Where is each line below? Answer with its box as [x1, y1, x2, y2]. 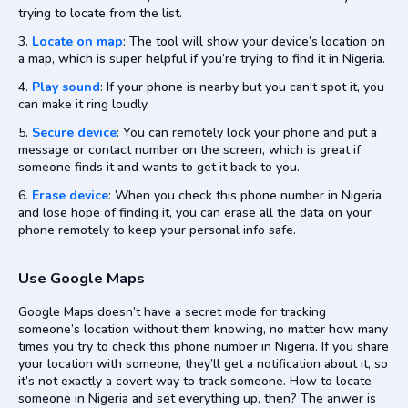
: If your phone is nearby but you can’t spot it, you [100, 77, 384, 96]
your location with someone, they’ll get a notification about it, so [18, 354, 388, 372]
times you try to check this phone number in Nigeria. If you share [18, 337, 389, 355]
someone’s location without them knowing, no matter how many [18, 320, 388, 338]
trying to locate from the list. [18, 4, 182, 22]
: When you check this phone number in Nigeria [108, 186, 382, 204]
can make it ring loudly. [18, 95, 149, 113]
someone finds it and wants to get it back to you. [18, 158, 300, 176]
